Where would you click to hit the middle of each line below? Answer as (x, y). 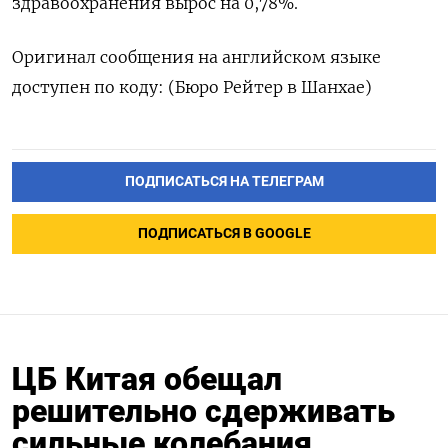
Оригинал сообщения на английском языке (196, 56)
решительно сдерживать (203, 410)
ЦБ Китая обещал (147, 378)
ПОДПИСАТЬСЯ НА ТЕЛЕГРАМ (224, 181)
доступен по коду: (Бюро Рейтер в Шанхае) (192, 86)
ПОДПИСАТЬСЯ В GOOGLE (224, 233)
